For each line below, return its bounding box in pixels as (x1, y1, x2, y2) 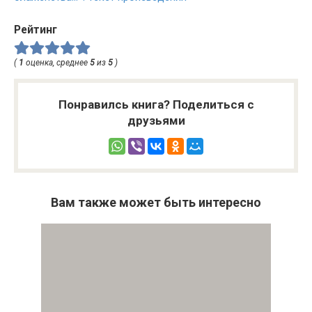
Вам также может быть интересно (51, 194, 261, 210)
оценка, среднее (24, 57, 90, 68)
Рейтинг (14, 23, 57, 36)
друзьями (127, 113, 185, 127)
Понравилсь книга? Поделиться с (58, 97, 254, 111)
